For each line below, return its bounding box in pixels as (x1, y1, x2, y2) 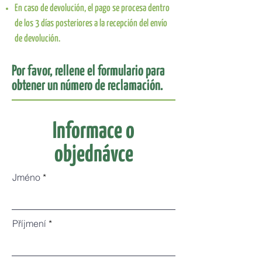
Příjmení (12, 218, 46, 229)
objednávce (54, 144, 133, 166)
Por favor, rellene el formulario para (12, 64, 165, 78)
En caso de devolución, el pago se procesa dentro (15, 4, 170, 13)
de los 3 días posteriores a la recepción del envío (15, 19, 167, 29)
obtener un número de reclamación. (12, 79, 163, 93)
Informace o (53, 120, 135, 143)
